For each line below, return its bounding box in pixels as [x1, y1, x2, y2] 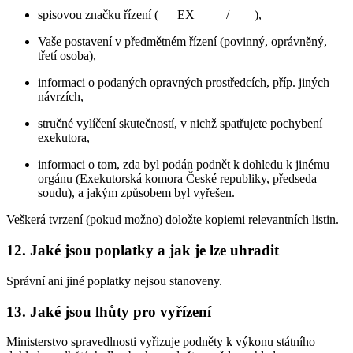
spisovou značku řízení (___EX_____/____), [38, 8, 262, 22]
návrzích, [38, 90, 84, 104]
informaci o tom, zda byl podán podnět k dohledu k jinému [38, 158, 329, 172]
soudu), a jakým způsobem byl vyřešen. [38, 186, 235, 200]
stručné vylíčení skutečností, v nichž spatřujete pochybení [38, 117, 322, 131]
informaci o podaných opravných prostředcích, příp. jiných [38, 76, 329, 90]
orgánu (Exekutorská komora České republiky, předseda [38, 172, 317, 186]
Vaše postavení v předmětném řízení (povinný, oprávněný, [38, 35, 327, 49]
